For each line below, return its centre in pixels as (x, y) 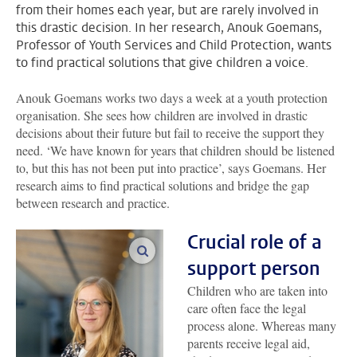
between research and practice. (93, 202)
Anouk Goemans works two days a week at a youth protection (172, 97)
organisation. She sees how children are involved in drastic (162, 115)
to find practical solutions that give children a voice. (162, 62)
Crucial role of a (255, 242)
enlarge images (185, 250)
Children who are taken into (257, 290)
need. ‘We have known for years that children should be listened (175, 150)
